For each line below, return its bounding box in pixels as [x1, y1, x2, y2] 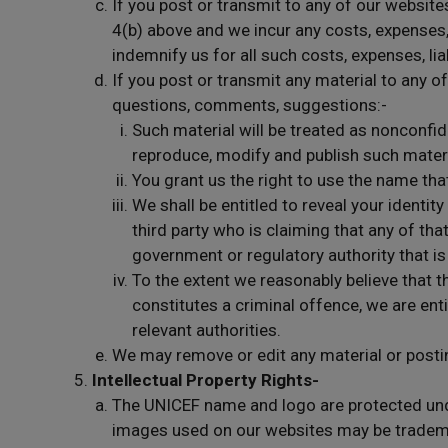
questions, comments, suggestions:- [112, 95, 387, 115]
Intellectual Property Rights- [92, 370, 319, 390]
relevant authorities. [132, 320, 281, 340]
